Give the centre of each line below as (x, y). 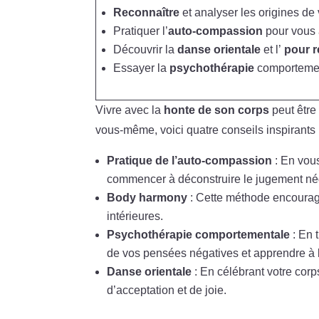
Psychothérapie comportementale (199, 234)
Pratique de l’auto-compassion (190, 160)
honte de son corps (217, 110)
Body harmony (147, 197)
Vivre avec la (130, 110)
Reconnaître (147, 12)
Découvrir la (146, 49)
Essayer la (142, 68)
